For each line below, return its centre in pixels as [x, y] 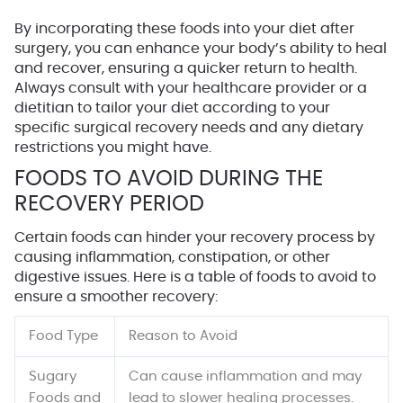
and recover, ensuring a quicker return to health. [186, 68]
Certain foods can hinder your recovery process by [195, 237]
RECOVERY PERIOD [109, 204]
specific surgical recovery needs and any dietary [189, 127]
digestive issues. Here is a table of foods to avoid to [195, 277]
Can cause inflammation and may [245, 376]
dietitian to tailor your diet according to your [172, 107]
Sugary [52, 376]
